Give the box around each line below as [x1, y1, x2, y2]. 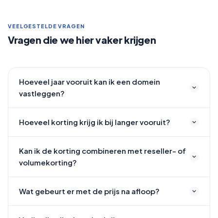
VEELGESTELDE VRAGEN [8, 22, 85, 29]
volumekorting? [19, 157, 77, 167]
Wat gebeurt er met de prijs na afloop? [19, 186, 160, 196]
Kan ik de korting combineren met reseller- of [19, 145, 186, 155]
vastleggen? [19, 88, 65, 98]
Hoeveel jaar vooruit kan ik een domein [19, 76, 160, 86]
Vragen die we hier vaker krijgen [8, 33, 156, 46]
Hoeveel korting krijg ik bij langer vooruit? [19, 117, 170, 127]
